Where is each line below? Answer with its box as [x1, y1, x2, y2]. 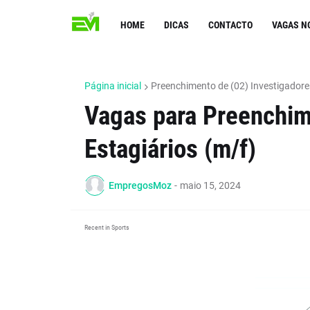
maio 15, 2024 [180, 179, 241, 191]
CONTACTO [208, 19, 253, 30]
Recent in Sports [84, 224, 129, 231]
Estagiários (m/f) [84, 134, 256, 164]
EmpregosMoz [109, 179, 172, 191]
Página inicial [84, 80, 141, 91]
